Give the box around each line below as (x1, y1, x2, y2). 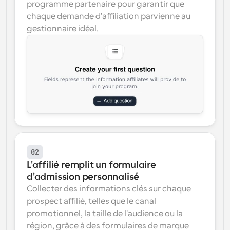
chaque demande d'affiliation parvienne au (27, 12, 190, 21)
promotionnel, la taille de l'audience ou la (27, 209, 183, 218)
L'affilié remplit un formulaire (27, 160, 156, 170)
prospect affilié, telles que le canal (27, 197, 156, 206)
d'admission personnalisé (27, 171, 140, 182)
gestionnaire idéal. (27, 24, 99, 33)
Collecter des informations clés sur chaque (27, 184, 191, 194)
